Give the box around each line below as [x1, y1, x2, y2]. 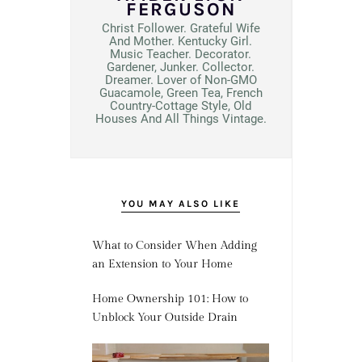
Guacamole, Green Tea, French [99, 86, 263, 101]
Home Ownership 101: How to [91, 293, 248, 306]
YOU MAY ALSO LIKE [121, 198, 240, 210]
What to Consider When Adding [91, 239, 257, 253]
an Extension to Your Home [91, 258, 233, 271]
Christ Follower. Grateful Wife [101, 21, 260, 36]
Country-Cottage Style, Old [110, 99, 251, 114]
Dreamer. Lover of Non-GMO [104, 73, 257, 88]
